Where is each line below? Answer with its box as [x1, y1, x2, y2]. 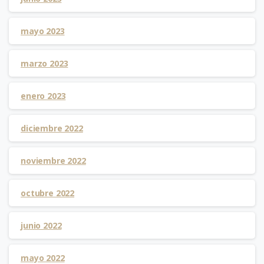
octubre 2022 [21, 187, 75, 199]
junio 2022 [21, 220, 62, 232]
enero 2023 [21, 90, 66, 102]
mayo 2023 [21, 25, 65, 37]
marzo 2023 [21, 58, 68, 70]
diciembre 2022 [21, 123, 83, 134]
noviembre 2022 [21, 155, 86, 167]
